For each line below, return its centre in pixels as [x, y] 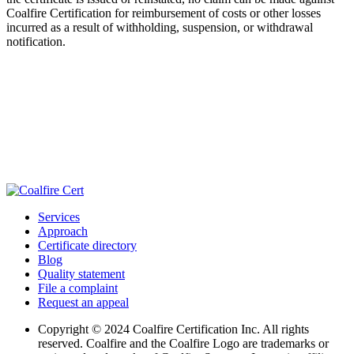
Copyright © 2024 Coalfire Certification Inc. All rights [173, 329]
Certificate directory [87, 245]
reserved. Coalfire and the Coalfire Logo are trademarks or [183, 343]
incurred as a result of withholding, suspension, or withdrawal [160, 27]
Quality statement [81, 273]
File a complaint [78, 288]
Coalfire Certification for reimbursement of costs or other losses [164, 13]
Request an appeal [83, 302]
